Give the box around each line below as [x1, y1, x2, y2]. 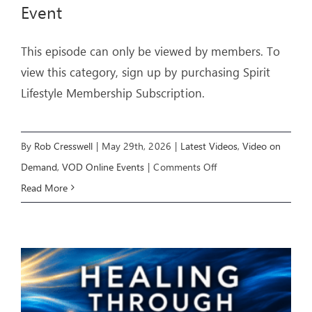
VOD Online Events [62, 159, 145, 173]
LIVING [215, 180, 247, 194]
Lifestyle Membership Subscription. [21, 84, 205, 101]
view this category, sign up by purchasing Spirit [21, 63, 270, 80]
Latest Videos [180, 139, 237, 153]
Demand [21, 159, 58, 173]
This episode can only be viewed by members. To [21, 42, 280, 59]
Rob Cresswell [34, 139, 93, 153]
